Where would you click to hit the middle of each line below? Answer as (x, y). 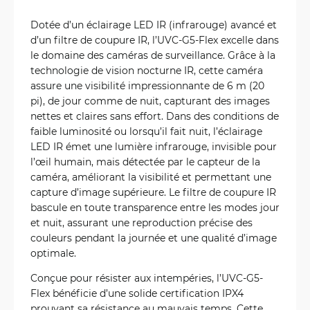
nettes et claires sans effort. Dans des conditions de (155, 116)
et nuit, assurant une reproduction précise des (142, 222)
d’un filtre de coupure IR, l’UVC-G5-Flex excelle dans (155, 39)
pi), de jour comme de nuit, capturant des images (150, 100)
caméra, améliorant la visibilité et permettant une (151, 176)
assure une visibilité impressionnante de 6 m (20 (147, 85)
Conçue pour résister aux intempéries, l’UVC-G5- (147, 277)
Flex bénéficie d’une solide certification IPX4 (137, 293)
